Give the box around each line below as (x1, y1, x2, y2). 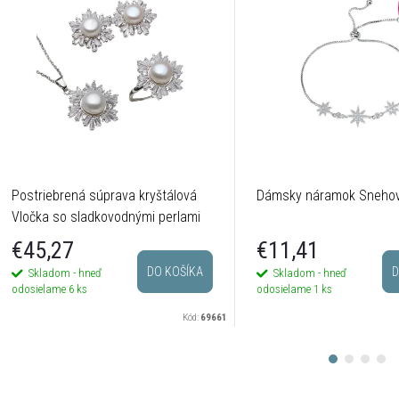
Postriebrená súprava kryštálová (12, 186, 197, 204)
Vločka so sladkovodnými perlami (12, 208, 200, 225)
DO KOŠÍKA (147, 265, 203, 280)
